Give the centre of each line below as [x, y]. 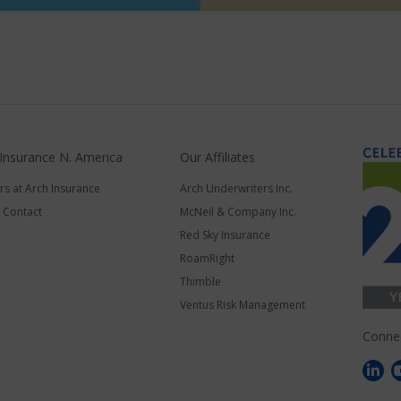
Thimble [200, 282]
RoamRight [207, 258]
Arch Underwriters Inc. [236, 188]
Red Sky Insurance [225, 235]
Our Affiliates [218, 157]
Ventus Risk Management [243, 305]
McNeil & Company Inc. [238, 212]
